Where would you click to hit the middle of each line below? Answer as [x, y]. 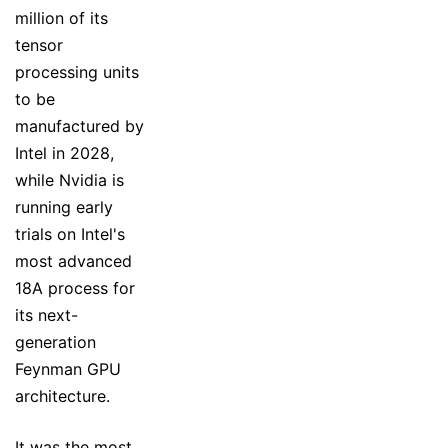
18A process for [75, 287]
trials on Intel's [70, 233]
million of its [61, 17]
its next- [46, 314]
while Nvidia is [69, 179]
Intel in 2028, [64, 152]
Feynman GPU [68, 368]
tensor [39, 44]
